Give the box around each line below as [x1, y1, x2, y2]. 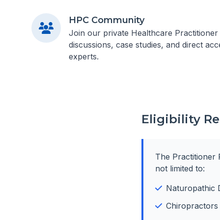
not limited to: [155, 164, 205, 173]
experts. [69, 52, 99, 61]
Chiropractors [166, 201, 218, 211]
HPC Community [69, 15, 144, 26]
